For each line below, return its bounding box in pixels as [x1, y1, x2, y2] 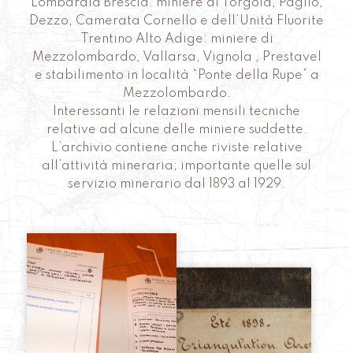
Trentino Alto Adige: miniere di [80, 33, 273, 46]
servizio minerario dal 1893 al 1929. [68, 178, 285, 191]
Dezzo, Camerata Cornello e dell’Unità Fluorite [29, 15, 324, 28]
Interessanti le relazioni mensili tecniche [53, 106, 300, 119]
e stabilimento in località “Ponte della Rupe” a [34, 69, 319, 83]
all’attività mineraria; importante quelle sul [42, 160, 311, 173]
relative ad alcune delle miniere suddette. [46, 124, 307, 137]
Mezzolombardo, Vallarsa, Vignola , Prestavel [32, 51, 321, 65]
